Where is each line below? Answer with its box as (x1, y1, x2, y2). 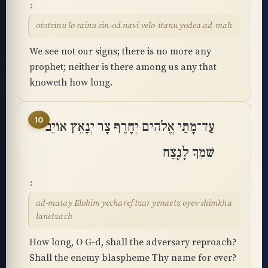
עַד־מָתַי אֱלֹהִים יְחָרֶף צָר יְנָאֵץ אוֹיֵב (45, 118, 215, 136)
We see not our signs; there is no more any (29, 45, 211, 57)
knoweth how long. (29, 77, 112, 89)
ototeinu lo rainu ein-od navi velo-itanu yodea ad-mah (36, 20, 232, 31)
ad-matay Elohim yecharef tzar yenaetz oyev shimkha (36, 198, 232, 209)
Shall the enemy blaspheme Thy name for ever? (29, 252, 237, 264)
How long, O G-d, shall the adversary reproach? (29, 236, 237, 248)
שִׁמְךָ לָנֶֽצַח (163, 144, 215, 162)
